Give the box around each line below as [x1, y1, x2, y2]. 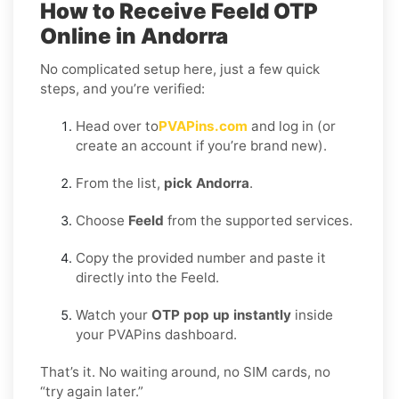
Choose [76, 211, 128, 229]
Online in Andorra [40, 22, 228, 49]
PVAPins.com [159, 117, 248, 134]
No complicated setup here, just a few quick [40, 60, 320, 77]
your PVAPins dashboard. [76, 325, 237, 343]
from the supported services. [164, 211, 353, 229]
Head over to [76, 117, 159, 134]
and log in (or [248, 117, 336, 134]
